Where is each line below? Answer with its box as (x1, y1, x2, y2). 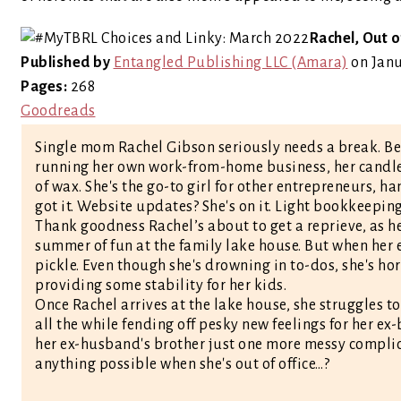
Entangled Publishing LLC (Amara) (113, 55, 348, 71)
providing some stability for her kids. (35, 277, 286, 294)
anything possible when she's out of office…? (35, 356, 329, 372)
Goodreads (21, 103, 96, 119)
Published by (21, 55, 110, 71)
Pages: (21, 79, 67, 95)
